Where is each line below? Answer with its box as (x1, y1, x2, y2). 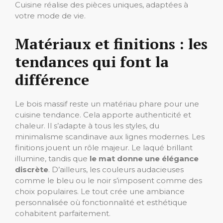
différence (15, 69, 89, 90)
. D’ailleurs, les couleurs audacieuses (48, 164, 184, 174)
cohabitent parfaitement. (15, 208, 111, 218)
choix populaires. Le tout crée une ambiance (15, 186, 185, 196)
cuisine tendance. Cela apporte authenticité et (15, 110, 191, 119)
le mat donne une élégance (90, 153, 199, 163)
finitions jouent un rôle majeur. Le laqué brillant (15, 142, 193, 152)
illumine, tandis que (15, 153, 90, 163)
